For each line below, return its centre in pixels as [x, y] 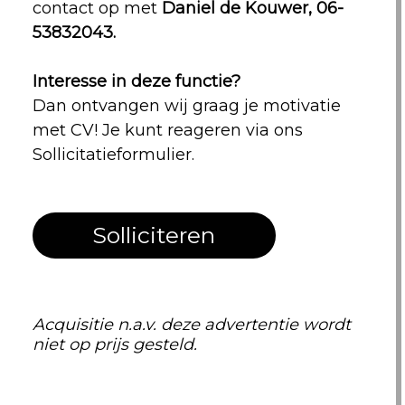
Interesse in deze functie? [136, 81]
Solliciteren [154, 235]
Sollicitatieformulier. [113, 155]
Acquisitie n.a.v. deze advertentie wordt [191, 324]
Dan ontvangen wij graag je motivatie [186, 106]
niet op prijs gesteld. [114, 344]
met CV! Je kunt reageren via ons [167, 130]
